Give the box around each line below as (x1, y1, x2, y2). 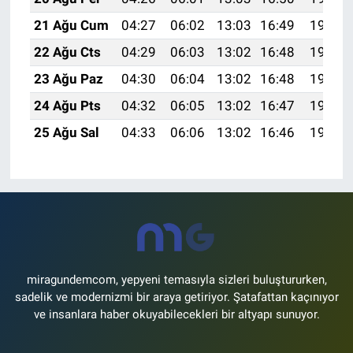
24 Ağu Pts (33, 97, 101, 113)
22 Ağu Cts (33, 43, 101, 60)
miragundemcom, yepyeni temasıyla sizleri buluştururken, (26, 273, 327, 288)
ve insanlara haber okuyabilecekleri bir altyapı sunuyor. (33, 307, 320, 322)
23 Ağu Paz (33, 70, 103, 87)
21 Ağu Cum (33, 17, 109, 33)
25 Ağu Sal (33, 124, 99, 140)
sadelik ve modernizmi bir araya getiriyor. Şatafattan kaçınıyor (14, 290, 339, 305)
